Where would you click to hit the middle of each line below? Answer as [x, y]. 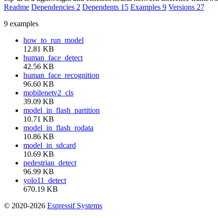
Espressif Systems [75, 205]
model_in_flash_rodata [58, 127]
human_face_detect [53, 57]
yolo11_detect [45, 180]
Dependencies [54, 7]
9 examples [21, 23]
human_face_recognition [61, 75]
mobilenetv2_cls [48, 92]
